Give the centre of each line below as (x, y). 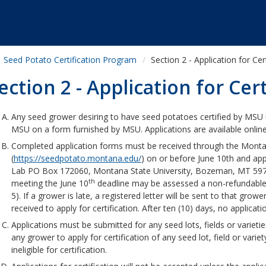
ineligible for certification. (59, 249)
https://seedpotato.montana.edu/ (77, 158)
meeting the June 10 (50, 183)
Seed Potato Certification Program (70, 59)
